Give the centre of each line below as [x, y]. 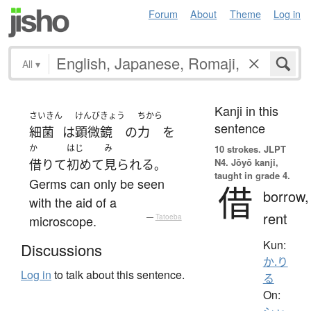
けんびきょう [100, 115]
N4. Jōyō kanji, [246, 162]
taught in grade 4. [252, 175]
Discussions [61, 250]
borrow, [286, 196]
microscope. [63, 220]
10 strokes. [237, 149]
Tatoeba [168, 216]
